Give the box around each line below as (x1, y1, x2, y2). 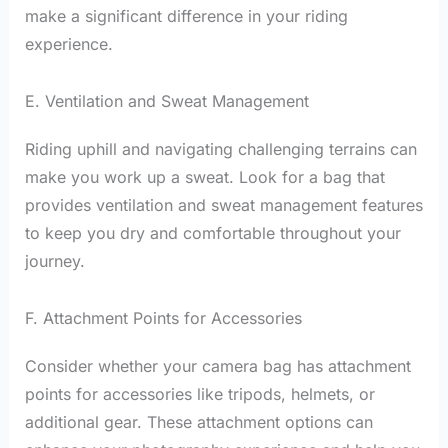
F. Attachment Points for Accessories (24, 307, 302, 328)
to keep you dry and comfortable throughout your (24, 223, 401, 244)
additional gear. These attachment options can (24, 411, 373, 432)
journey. (24, 251, 85, 272)
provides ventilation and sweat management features (24, 195, 423, 216)
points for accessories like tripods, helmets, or (24, 383, 375, 404)
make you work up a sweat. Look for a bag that (24, 167, 385, 188)
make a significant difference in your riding (24, 6, 348, 27)
